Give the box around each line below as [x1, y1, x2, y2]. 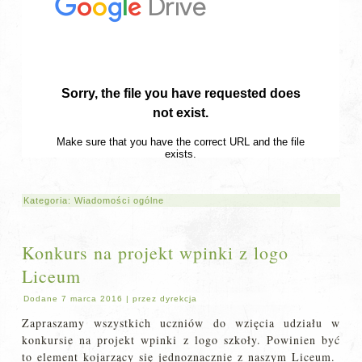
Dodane [23, 294, 59, 304]
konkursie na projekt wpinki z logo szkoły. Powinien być [22, 332, 340, 348]
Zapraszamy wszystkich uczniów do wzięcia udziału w [22, 315, 340, 331]
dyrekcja [160, 294, 198, 304]
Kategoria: [23, 196, 75, 206]
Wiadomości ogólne [74, 196, 165, 206]
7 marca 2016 [61, 294, 124, 304]
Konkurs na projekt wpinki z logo [22, 241, 289, 265]
